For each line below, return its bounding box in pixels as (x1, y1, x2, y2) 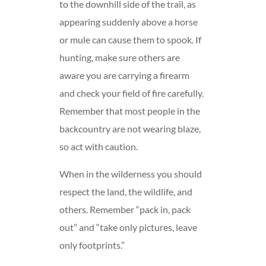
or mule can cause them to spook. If (59, 34, 202, 46)
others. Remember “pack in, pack (59, 204, 191, 216)
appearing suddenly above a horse (59, 16, 198, 28)
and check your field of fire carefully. (59, 87, 204, 99)
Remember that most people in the (59, 105, 201, 117)
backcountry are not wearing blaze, (59, 123, 201, 135)
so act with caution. (59, 141, 138, 153)
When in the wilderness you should (59, 168, 202, 180)
